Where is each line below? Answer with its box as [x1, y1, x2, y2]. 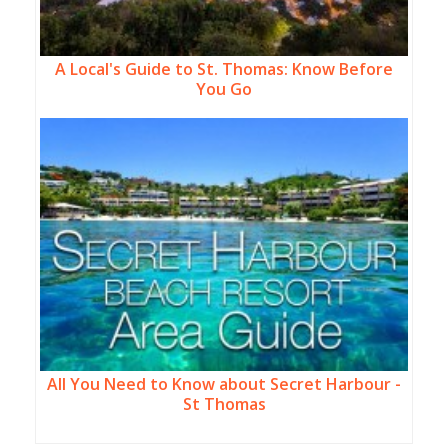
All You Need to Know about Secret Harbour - [47, 372, 401, 395]
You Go [196, 78, 252, 101]
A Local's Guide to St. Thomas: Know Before [55, 58, 393, 81]
